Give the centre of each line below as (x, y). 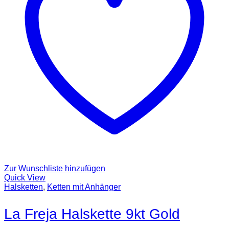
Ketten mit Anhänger (84, 187)
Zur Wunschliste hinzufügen (55, 169)
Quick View (25, 178)
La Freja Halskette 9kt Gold (92, 214)
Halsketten (24, 187)
